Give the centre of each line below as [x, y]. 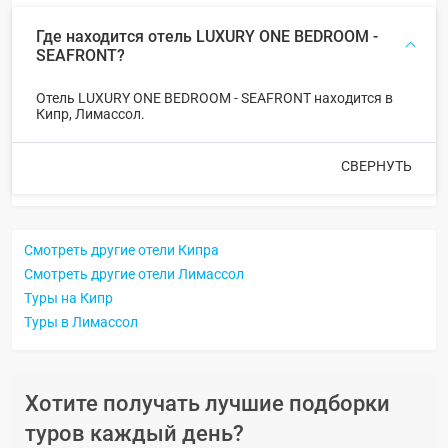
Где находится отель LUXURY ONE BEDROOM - [207, 36]
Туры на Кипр [68, 297]
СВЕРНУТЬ [376, 165]
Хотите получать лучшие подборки [207, 403]
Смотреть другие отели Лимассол [134, 273]
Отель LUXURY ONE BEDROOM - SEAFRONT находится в [214, 97]
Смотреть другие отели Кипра [121, 249]
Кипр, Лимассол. [90, 113]
